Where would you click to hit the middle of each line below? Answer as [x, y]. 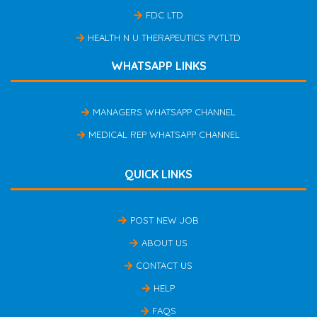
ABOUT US [164, 242]
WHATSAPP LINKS [158, 65]
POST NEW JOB [164, 220]
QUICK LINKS [158, 174]
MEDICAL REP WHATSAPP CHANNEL [165, 134]
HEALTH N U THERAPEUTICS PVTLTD [165, 37]
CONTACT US [165, 265]
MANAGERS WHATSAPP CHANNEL [165, 111]
